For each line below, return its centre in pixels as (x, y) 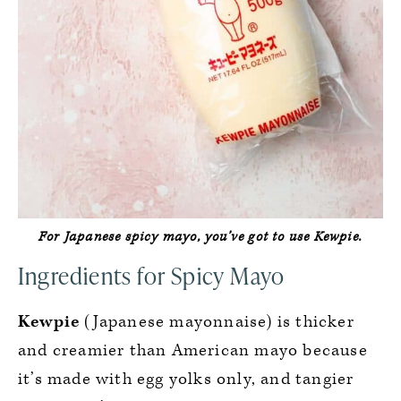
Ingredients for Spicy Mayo (152, 276)
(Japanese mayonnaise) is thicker (217, 322)
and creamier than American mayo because (193, 350)
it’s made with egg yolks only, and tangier (186, 379)
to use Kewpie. (316, 237)
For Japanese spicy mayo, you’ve (143, 237)
